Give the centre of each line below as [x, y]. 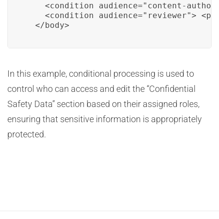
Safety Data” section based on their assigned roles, [103, 104]
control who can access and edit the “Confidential [101, 89]
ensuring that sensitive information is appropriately [105, 119]
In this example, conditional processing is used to [101, 74]
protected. [27, 134]
